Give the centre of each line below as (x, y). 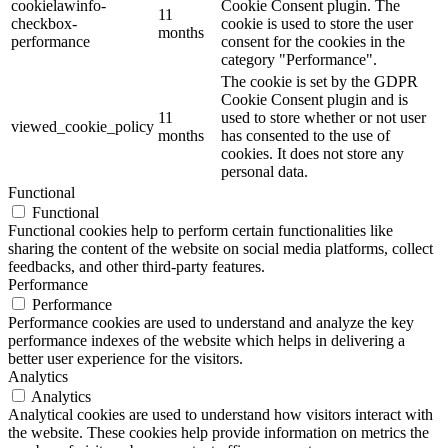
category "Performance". (299, 59)
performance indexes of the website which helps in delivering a (206, 340)
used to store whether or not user (323, 117)
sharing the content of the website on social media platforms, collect (220, 248)
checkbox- (44, 23)
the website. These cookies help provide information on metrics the (218, 432)
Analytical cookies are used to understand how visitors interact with (220, 414)
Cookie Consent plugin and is (314, 99)
